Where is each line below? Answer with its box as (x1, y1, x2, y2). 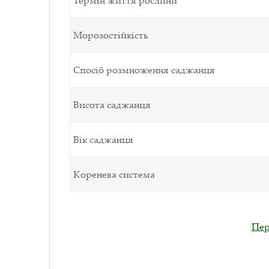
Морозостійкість (73, 28, 148, 41)
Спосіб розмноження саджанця (73, 62, 215, 76)
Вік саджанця (73, 132, 133, 146)
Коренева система (73, 167, 155, 181)
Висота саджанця (73, 97, 151, 111)
